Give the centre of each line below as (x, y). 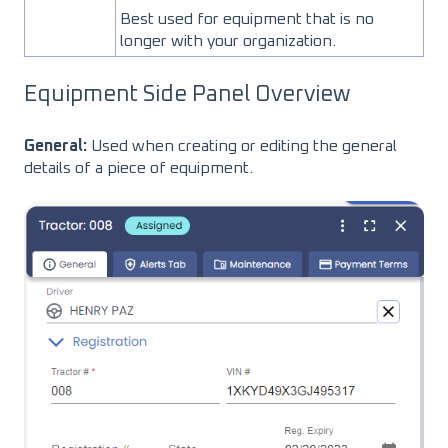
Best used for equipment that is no (247, 19)
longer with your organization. (230, 41)
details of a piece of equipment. (140, 167)
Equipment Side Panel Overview (187, 95)
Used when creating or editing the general (244, 145)
